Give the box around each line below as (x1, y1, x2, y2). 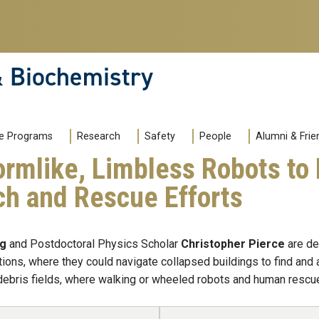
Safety (145, 130, 175, 143)
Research (77, 130, 120, 143)
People (199, 130, 231, 143)
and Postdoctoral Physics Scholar (6, 237, 181, 251)
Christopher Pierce (181, 237, 285, 251)
